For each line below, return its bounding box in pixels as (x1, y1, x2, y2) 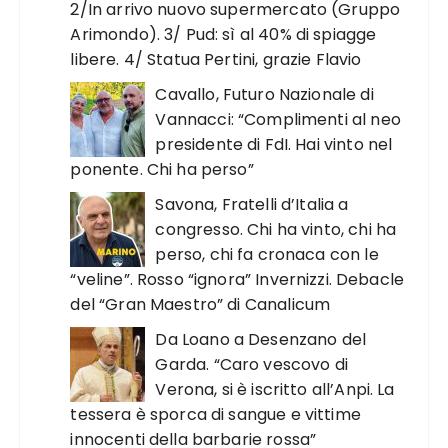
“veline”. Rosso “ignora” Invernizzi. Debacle (70, 268, 405, 291)
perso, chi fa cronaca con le (155, 243, 379, 266)
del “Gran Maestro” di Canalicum (70, 293, 331, 316)
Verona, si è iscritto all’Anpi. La (155, 378, 395, 401)
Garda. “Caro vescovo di (155, 353, 348, 376)
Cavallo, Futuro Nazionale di (155, 83, 374, 106)
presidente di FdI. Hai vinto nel (155, 133, 393, 156)
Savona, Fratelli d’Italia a (155, 193, 349, 216)
